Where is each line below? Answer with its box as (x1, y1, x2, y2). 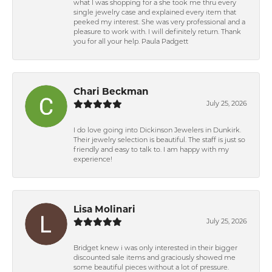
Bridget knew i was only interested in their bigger (73, 245, 237, 252)
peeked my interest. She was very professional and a (73, 19, 245, 26)
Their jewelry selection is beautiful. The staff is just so (73, 137, 245, 144)
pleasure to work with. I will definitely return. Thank (73, 29, 241, 36)
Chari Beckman (73, 87, 149, 97)
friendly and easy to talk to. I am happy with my (73, 146, 229, 154)
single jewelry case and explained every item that (73, 9, 236, 16)
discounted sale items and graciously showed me (73, 254, 236, 262)
